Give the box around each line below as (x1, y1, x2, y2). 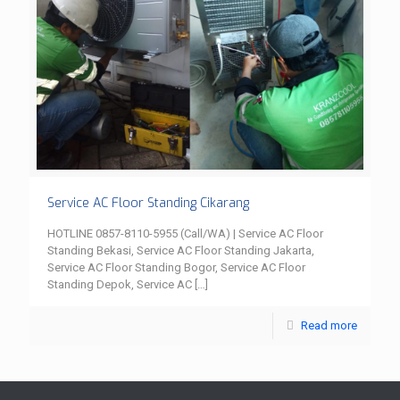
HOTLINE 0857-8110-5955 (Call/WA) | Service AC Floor (47, 226, 323, 240)
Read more (301, 318, 357, 332)
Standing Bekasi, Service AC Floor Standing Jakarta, (47, 243, 314, 257)
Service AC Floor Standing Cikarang (47, 194, 249, 212)
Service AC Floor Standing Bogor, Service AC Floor (47, 260, 305, 274)
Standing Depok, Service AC (47, 277, 192, 291)
